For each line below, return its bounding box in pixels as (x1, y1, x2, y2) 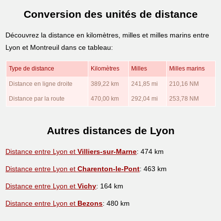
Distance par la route (8, 95, 65, 102)
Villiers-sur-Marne (77, 147, 137, 155)
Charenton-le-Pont (77, 164, 140, 173)
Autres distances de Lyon (46, 125, 175, 137)
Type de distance (8, 65, 54, 72)
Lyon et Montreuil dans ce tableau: (5, 43, 113, 51)
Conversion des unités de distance (23, 8, 198, 20)
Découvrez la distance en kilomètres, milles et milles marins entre (5, 31, 210, 39)
